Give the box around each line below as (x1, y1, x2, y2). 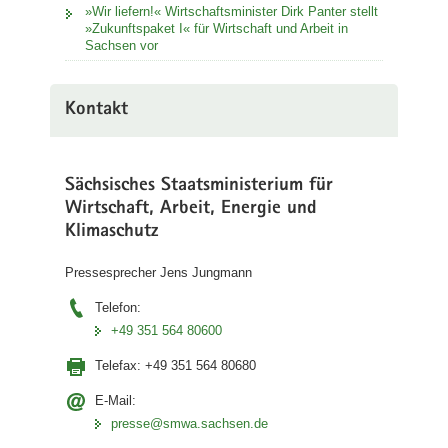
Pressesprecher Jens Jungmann (65, 265, 252, 280)
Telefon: (95, 300, 141, 315)
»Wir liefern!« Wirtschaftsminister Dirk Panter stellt (85, 3, 378, 19)
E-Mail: (95, 393, 136, 408)
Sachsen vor (85, 37, 158, 53)
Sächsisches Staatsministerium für (65, 176, 333, 196)
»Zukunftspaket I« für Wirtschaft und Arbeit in (85, 20, 348, 36)
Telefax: (95, 358, 145, 373)
